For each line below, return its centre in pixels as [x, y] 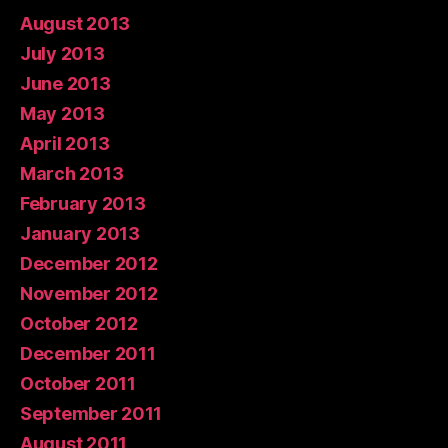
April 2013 [65, 143]
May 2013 [62, 113]
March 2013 [72, 173]
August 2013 [75, 23]
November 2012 [89, 293]
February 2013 [83, 203]
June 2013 [65, 83]
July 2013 [62, 53]
